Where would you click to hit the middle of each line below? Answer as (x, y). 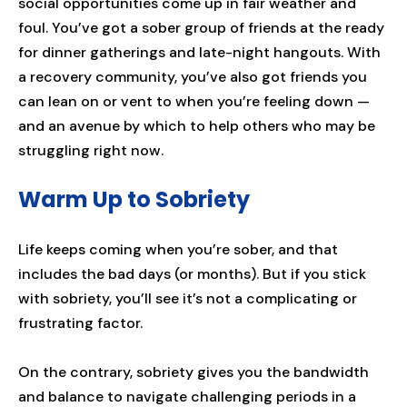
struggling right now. (91, 151)
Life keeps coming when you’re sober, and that (178, 250)
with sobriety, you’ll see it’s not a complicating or (188, 299)
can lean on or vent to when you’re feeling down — (194, 102)
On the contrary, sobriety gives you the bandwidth (194, 372)
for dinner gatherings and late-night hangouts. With (199, 53)
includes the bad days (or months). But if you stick (192, 274)
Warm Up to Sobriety (134, 200)
